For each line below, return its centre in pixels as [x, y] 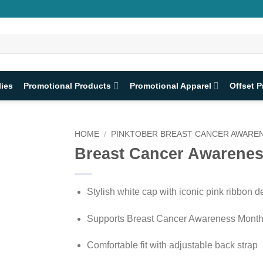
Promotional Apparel [170, 86]
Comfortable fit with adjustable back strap [172, 245]
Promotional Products [68, 86]
